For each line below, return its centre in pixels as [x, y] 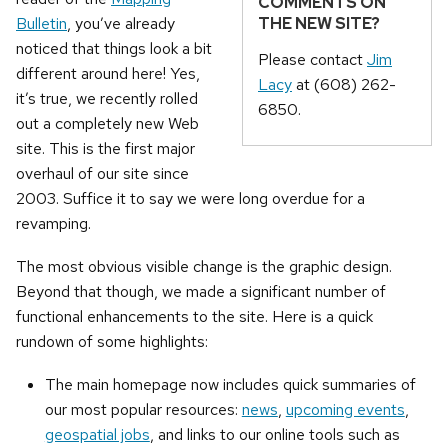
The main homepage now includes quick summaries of [230, 384]
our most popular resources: [143, 409]
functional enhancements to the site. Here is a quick [194, 317]
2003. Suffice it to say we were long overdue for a [190, 199]
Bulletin [41, 24]
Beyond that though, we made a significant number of [201, 292]
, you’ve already [121, 24]
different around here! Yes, [108, 74]
